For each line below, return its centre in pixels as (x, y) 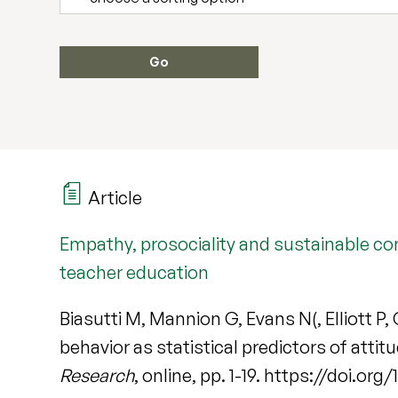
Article (114, 198)
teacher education (135, 273)
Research (97, 376)
